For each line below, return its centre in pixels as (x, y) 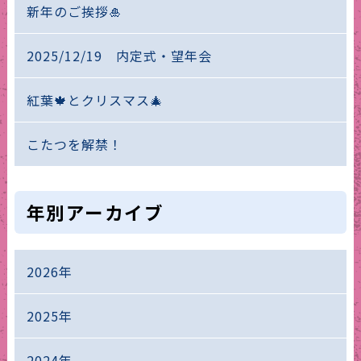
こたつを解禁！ (74, 144)
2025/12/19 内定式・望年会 (119, 55)
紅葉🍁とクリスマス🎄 (95, 100)
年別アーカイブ (95, 212)
